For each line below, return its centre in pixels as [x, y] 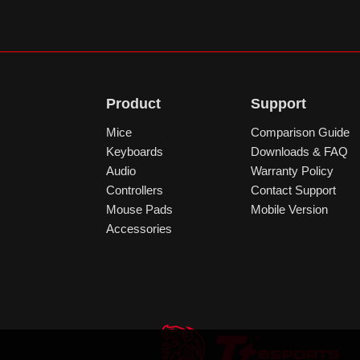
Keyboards [135, 151]
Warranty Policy [292, 171]
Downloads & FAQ [299, 151]
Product [133, 104]
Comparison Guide [300, 132]
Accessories [139, 229]
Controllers [135, 190]
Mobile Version [289, 209]
